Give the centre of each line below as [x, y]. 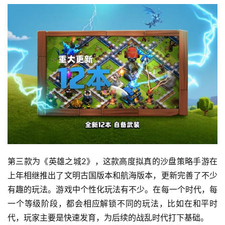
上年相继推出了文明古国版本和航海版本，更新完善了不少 [113, 176]
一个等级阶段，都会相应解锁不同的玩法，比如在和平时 [113, 204]
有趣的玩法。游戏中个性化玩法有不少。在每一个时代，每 [113, 190]
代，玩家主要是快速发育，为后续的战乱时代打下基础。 [108, 218]
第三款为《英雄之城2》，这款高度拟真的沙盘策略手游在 [113, 161]
